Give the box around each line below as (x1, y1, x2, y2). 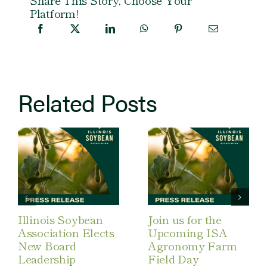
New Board (17, 237, 76, 254)
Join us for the (147, 211, 222, 228)
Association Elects (17, 224, 114, 241)
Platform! (29, 5, 79, 21)
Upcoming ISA (147, 224, 228, 241)
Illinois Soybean (17, 211, 103, 228)
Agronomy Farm (147, 237, 237, 254)
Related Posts (17, 85, 157, 119)
